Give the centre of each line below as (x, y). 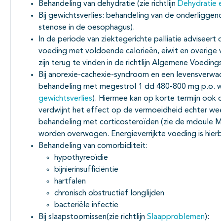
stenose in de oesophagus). (87, 27)
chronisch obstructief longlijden (109, 193)
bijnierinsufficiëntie (86, 169)
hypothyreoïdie (81, 158)
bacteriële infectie (86, 205)
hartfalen (70, 181)
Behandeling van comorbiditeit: (93, 146)
